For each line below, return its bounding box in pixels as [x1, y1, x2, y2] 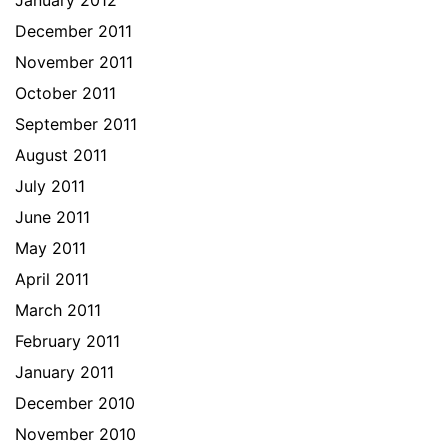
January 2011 [15, 362, 114, 382]
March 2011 [15, 300, 101, 320]
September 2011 [15, 114, 137, 134]
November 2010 [15, 424, 136, 444]
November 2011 [15, 52, 133, 72]
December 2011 [15, 21, 132, 41]
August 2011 [15, 145, 107, 165]
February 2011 [15, 331, 120, 351]
